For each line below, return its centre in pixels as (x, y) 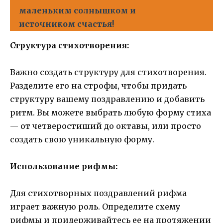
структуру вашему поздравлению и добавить (107, 99)
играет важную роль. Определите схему (95, 207)
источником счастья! (66, 24)
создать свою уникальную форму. (82, 139)
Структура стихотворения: (69, 45)
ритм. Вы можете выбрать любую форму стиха (111, 112)
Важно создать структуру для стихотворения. (108, 72)
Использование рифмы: (64, 167)
